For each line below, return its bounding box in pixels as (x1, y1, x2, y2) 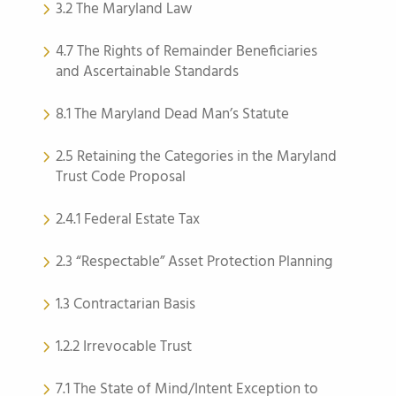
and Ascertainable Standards (56, 60, 239, 84)
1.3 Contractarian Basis (56, 293, 195, 316)
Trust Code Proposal (56, 165, 186, 189)
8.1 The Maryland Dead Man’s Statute (56, 103, 289, 126)
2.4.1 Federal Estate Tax (56, 208, 200, 232)
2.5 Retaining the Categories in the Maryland (56, 145, 337, 169)
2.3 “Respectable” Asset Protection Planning (56, 250, 332, 274)
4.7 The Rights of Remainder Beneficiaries (56, 40, 317, 64)
